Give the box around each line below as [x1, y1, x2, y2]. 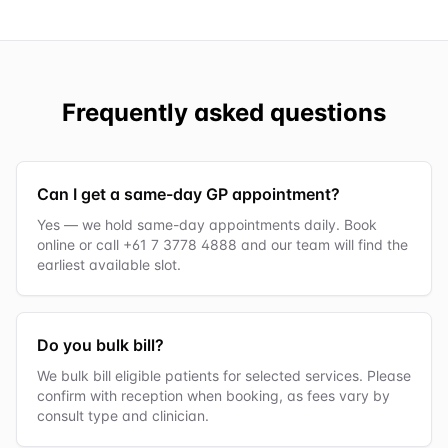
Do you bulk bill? [37, 335, 164, 356]
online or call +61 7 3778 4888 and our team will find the [37, 236, 408, 254]
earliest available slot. [37, 256, 181, 274]
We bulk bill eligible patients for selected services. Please [37, 367, 411, 385]
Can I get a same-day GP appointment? [37, 184, 340, 205]
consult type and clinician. [37, 407, 209, 425]
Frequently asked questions [62, 98, 386, 128]
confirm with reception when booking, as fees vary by [37, 387, 390, 405]
